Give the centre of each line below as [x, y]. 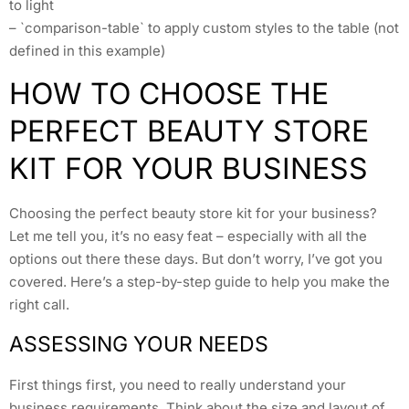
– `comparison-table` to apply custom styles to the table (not [204, 28]
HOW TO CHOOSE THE [169, 94]
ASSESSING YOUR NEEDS [139, 344]
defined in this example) [87, 51]
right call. [39, 305]
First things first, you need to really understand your [178, 384]
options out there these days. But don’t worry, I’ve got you [196, 259]
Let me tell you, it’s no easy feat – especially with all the [188, 236]
